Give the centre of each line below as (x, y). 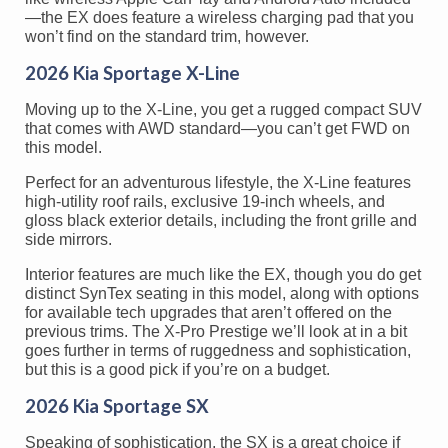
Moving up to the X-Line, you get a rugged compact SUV (223, 109)
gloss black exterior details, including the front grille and (221, 220)
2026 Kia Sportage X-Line (132, 72)
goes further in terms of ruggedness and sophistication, (218, 350)
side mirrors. (68, 239)
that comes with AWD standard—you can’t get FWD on (217, 128)
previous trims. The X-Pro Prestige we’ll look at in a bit (216, 331)
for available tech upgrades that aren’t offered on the (208, 312)
